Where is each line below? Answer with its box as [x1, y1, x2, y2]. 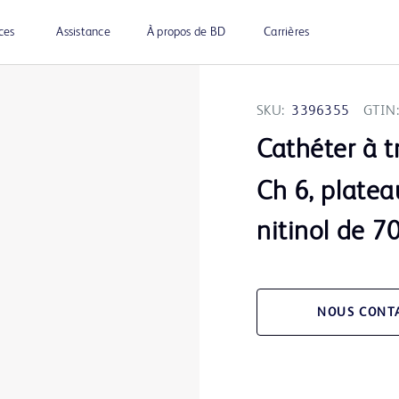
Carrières [264, 26, 310, 38]
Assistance [56, 26, 110, 38]
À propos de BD [146, 26, 226, 38]
